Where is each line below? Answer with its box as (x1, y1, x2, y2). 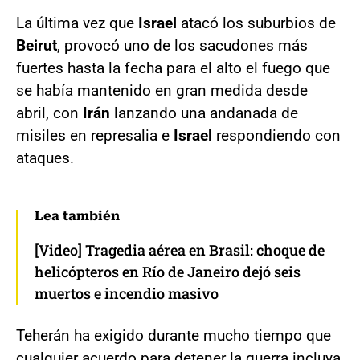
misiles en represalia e (16, 125, 174, 145)
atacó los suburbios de (177, 13, 336, 32)
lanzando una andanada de (110, 103, 298, 122)
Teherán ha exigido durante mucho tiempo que (16, 325, 331, 345)
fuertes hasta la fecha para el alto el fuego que (16, 58, 330, 77)
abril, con (16, 103, 83, 122)
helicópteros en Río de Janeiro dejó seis (35, 261, 301, 281)
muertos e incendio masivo (35, 283, 219, 303)
